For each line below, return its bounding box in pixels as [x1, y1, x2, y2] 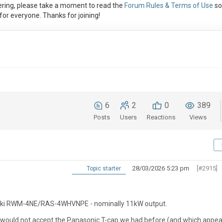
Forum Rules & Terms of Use [124, 1, 213, 10]
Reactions [146, 113, 175, 121]
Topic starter [85, 165, 121, 172]
